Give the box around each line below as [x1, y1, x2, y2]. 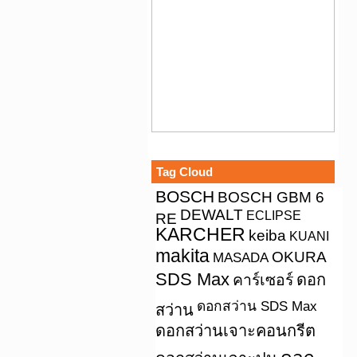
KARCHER [155, 224, 245, 245]
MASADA [213, 249, 269, 265]
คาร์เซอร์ [233, 271, 293, 288]
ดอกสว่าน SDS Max [197, 298, 317, 314]
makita [155, 245, 210, 266]
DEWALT [180, 206, 243, 223]
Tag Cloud [156, 165, 213, 178]
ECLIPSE [246, 209, 301, 222]
